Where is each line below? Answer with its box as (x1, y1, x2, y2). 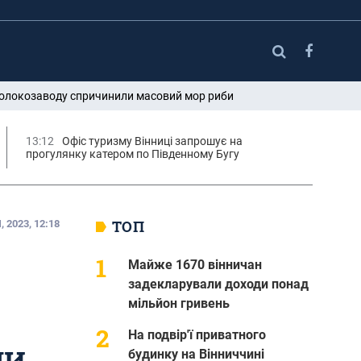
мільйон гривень (127, 295, 230, 311)
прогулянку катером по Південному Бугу (25, 147, 239, 160)
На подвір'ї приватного (127, 326, 266, 342)
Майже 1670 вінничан (127, 256, 262, 272)
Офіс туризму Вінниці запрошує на (61, 134, 243, 147)
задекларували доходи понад (127, 276, 309, 292)
